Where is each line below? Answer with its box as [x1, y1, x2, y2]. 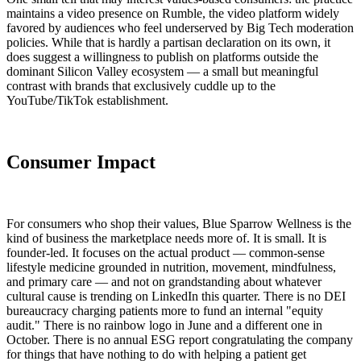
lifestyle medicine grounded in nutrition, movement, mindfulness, [6, 259, 336, 274]
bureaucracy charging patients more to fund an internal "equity [6, 303, 323, 317]
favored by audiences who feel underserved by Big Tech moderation [6, 21, 354, 35]
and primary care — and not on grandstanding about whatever [6, 274, 322, 288]
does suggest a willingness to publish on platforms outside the [6, 50, 318, 64]
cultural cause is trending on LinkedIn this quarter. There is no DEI [6, 288, 346, 303]
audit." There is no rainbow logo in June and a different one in [6, 317, 322, 332]
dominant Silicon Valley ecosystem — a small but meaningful [6, 64, 318, 79]
